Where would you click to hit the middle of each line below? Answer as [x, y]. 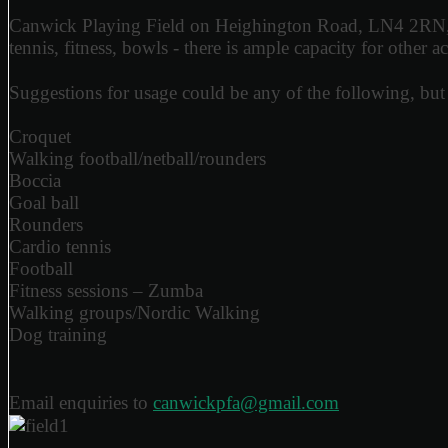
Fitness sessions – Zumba [106, 291]
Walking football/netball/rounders [137, 159]
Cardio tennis [60, 247]
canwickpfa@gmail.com [246, 402]
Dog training [58, 335]
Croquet [40, 137]
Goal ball [44, 203]
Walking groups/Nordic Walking [134, 313]
